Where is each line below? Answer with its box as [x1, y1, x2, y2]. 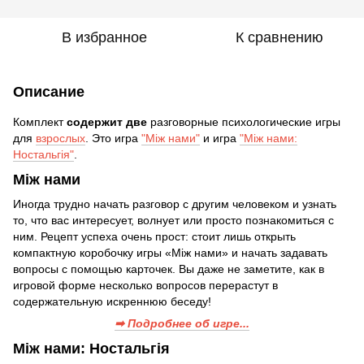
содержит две [67, 115, 147, 128]
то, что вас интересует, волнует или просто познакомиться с [13, 213, 334, 227]
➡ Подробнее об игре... [115, 316, 249, 330]
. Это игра [85, 132, 141, 145]
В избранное [61, 29, 147, 45]
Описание [13, 84, 84, 100]
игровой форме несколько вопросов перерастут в [13, 278, 278, 292]
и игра [200, 132, 240, 145]
